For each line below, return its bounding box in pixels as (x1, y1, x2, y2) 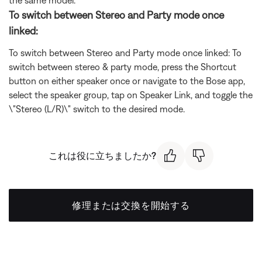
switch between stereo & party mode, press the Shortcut (9, 61, 236, 72)
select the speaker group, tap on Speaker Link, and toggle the (9, 89, 253, 100)
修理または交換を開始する (72, 199, 190, 211)
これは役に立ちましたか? (49, 150, 156, 161)
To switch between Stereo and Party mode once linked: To (9, 47, 242, 58)
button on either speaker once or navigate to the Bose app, (9, 75, 245, 86)
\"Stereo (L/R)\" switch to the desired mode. (9, 104, 185, 114)
